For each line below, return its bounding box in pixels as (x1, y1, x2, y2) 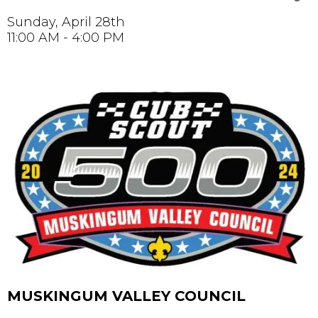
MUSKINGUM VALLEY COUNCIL (7, 287, 246, 305)
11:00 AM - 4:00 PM (7, 30, 124, 46)
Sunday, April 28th (7, 14, 125, 31)
